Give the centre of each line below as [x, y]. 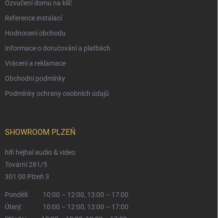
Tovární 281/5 [26, 164]
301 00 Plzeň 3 [27, 176]
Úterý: [14, 207]
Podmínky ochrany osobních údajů [57, 93]
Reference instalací [33, 18]
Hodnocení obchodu [35, 33]
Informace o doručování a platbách [58, 48]
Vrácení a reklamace [35, 63]
